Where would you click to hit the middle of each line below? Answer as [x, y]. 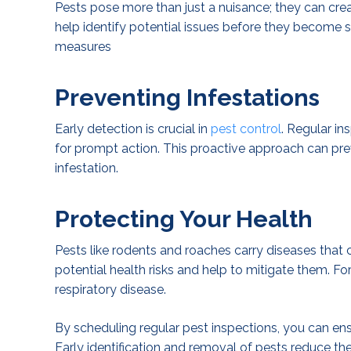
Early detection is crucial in [133, 129]
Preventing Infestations [187, 98]
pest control [246, 129]
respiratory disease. [110, 289]
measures [83, 47]
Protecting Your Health [184, 219]
